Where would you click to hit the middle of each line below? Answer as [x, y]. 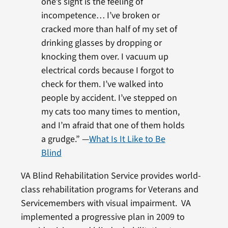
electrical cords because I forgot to [107, 70]
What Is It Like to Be [127, 139]
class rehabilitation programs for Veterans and [109, 190]
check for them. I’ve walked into [102, 84]
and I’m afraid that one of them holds [113, 125]
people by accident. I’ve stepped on [109, 98]
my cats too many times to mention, [110, 112]
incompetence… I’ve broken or [100, 16]
